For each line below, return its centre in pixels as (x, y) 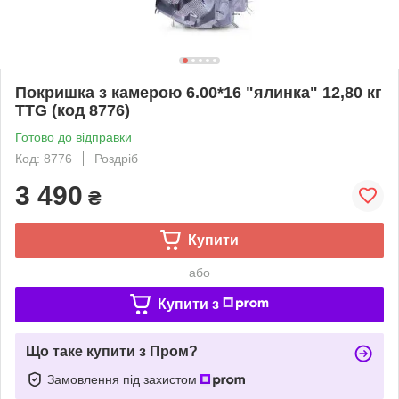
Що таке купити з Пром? (112, 351)
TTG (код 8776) (73, 110)
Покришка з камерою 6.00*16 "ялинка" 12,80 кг (199, 92)
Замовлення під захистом (124, 379)
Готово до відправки (73, 137)
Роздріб (116, 158)
